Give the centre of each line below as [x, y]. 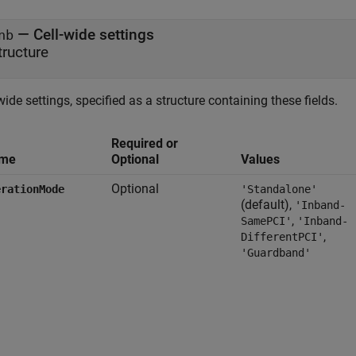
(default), [268, 205]
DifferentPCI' [282, 237]
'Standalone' [279, 189]
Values [260, 159]
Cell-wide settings [94, 35]
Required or [145, 143]
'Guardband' [276, 253]
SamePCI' [266, 221]
